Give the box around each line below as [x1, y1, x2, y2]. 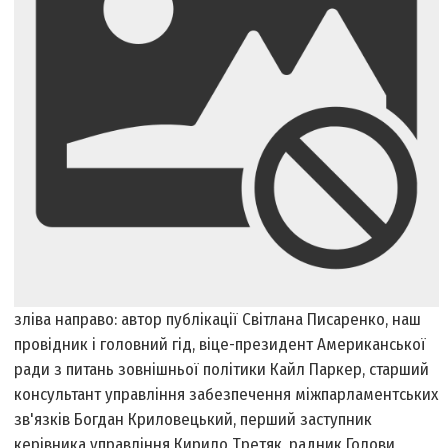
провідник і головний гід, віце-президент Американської [14, 334, 427, 356]
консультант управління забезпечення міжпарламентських [14, 384, 439, 406]
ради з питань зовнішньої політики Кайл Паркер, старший [14, 359, 430, 381]
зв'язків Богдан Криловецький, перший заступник [14, 409, 373, 431]
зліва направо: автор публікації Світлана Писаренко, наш [14, 309, 422, 331]
